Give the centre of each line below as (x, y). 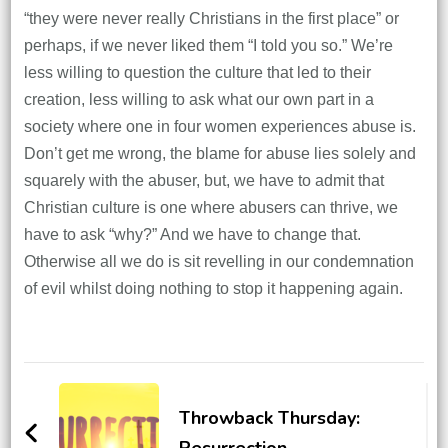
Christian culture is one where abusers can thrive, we (210, 207)
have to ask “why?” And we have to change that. (192, 234)
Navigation (103, 417)
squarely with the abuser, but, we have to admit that (203, 180)
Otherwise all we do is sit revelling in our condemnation (218, 261)
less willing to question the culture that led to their (197, 72)
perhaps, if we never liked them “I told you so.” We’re (208, 45)
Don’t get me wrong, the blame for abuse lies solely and (219, 153)
